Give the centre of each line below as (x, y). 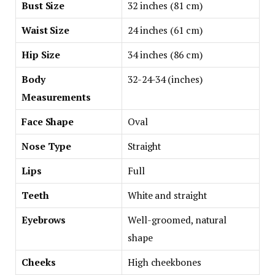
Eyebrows (44, 220)
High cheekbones (165, 262)
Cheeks (39, 262)
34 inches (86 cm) (165, 55)
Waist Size (46, 30)
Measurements (56, 97)
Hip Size (41, 55)
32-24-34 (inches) (165, 79)
